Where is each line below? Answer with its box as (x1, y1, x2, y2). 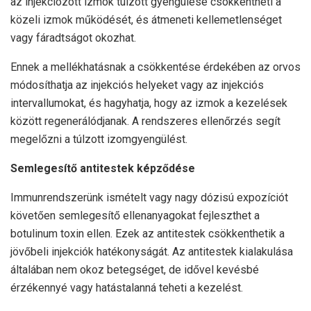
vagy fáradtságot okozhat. (10, 31, 136, 45)
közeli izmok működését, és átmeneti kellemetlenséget (10, 13, 282, 27)
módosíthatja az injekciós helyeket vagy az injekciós (10, 78, 264, 92)
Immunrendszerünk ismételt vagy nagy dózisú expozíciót (10, 191, 288, 205)
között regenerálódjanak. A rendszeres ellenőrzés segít (10, 115, 280, 128)
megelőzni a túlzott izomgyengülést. (10, 133, 187, 146)
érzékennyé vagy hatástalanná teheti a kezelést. (10, 281, 243, 295)
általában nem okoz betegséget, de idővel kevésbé (10, 263, 259, 277)
